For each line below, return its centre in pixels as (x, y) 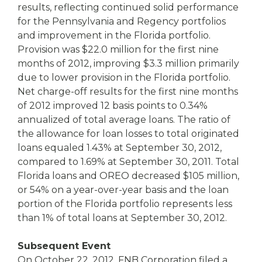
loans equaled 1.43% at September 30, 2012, (120, 148)
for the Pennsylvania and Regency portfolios (122, 21)
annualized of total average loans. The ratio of (124, 120)
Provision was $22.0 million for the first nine (118, 49)
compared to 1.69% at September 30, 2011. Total (128, 162)
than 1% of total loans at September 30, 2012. (122, 218)
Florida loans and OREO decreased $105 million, (128, 176)
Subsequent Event (64, 246)
